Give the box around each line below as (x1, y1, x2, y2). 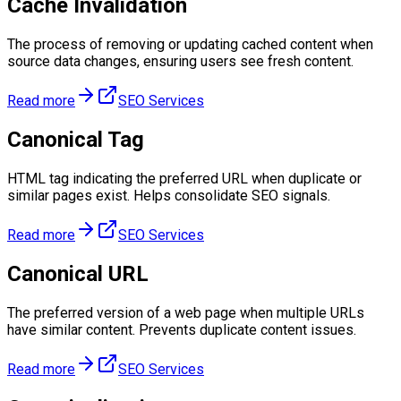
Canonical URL (7, 260, 149, 286)
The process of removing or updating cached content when (7, 36, 373, 54)
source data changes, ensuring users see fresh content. (7, 53, 354, 71)
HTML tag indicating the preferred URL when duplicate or (7, 169, 362, 187)
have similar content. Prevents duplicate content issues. (7, 320, 356, 338)
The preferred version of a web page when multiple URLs (7, 303, 364, 321)
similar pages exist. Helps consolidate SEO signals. (7, 186, 330, 204)
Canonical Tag (7, 127, 144, 153)
